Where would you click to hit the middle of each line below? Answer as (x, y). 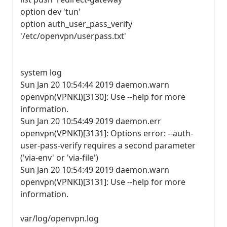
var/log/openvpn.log (60, 218)
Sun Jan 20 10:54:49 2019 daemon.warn (95, 170)
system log (41, 72)
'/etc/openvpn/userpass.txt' (73, 36)
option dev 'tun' (50, 12)
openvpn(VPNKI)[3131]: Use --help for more (103, 182)
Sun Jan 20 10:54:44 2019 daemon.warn (95, 85)
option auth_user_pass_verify (76, 24)
